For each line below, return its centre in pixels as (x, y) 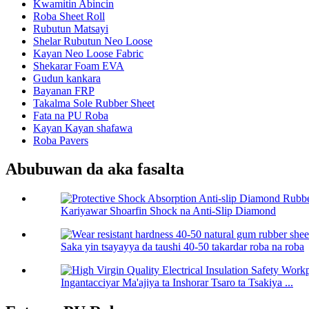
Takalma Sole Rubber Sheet (94, 103)
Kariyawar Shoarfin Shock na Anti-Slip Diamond (168, 211)
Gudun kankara (67, 78)
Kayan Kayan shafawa (83, 128)
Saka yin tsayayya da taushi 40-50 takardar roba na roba (182, 247)
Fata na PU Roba (71, 115)
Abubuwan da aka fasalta (95, 169)
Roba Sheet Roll (69, 16)
